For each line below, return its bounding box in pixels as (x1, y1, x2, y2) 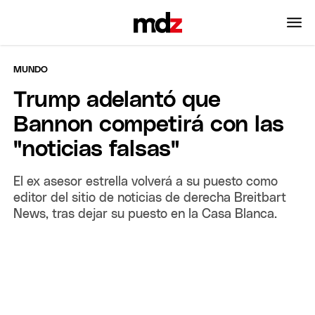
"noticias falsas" (13, 138, 180, 161)
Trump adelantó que (13, 89, 221, 112)
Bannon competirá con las (13, 113, 285, 136)
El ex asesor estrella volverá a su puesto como (13, 175, 278, 188)
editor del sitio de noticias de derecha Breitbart (13, 191, 287, 205)
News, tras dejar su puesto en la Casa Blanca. (13, 207, 278, 221)
